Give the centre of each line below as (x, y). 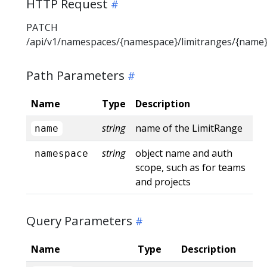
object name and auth (184, 153)
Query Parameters (79, 220)
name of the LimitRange (189, 128)
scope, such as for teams (190, 167)
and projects (163, 181)
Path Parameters (75, 75)
